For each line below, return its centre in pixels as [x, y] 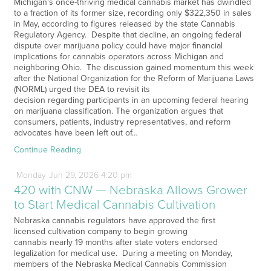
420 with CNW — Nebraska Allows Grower [130, 190]
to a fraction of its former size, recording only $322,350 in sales [132, 13]
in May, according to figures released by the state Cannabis [124, 24]
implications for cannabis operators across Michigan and [119, 56]
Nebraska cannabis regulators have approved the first [114, 220]
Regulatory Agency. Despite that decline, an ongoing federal [127, 34]
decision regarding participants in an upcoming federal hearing [131, 100]
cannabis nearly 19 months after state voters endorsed [116, 242]
